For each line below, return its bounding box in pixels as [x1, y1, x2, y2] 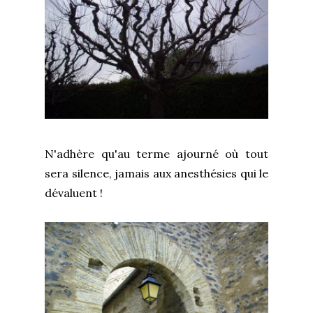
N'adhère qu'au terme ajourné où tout [45, 146, 268, 161]
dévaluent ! [45, 185, 103, 200]
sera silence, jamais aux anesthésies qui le [45, 166, 268, 180]
